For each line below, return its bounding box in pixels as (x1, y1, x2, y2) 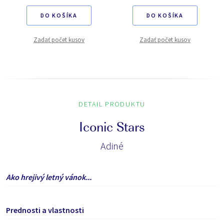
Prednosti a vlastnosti (6, 205, 84, 215)
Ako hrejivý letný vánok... (6, 172, 91, 182)
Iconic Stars (79, 121, 145, 135)
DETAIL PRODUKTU (78, 99, 146, 108)
